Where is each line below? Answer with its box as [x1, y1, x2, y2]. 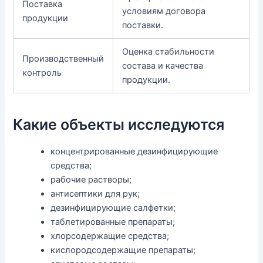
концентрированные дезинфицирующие [50, 146, 218, 157]
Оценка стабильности [122, 46, 215, 57]
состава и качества [122, 60, 204, 71]
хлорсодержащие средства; [50, 230, 170, 241]
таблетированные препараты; [50, 216, 176, 227]
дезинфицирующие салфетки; [50, 202, 176, 213]
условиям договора [122, 5, 206, 16]
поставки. [122, 19, 164, 31]
